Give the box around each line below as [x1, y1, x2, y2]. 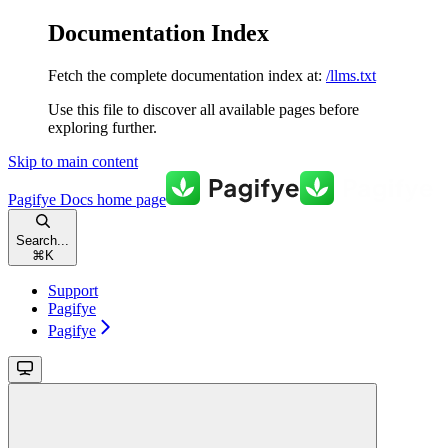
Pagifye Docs [8, 190, 93, 208]
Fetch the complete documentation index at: [48, 66, 322, 84]
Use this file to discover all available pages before [48, 100, 359, 118]
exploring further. [48, 118, 157, 136]
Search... [16, 232, 69, 248]
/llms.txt [326, 66, 376, 84]
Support [48, 281, 98, 299]
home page [93, 190, 166, 208]
